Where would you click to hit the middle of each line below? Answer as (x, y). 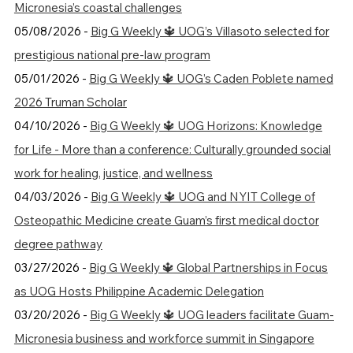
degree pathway (58, 243)
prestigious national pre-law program (112, 54)
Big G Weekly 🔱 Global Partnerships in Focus (208, 267)
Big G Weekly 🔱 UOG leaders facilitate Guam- (212, 314)
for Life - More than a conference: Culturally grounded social (172, 149)
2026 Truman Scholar (70, 102)
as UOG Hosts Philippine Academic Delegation (139, 291)
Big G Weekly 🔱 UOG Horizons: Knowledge (206, 125)
